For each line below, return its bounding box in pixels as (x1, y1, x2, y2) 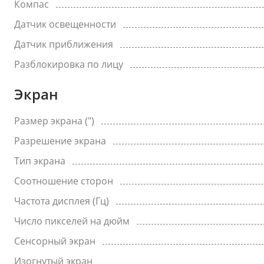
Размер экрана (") (14, 114, 94, 127)
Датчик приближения (14, 38, 113, 51)
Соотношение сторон (14, 174, 113, 187)
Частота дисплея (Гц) (14, 194, 109, 207)
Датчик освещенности (14, 18, 116, 31)
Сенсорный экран (14, 235, 95, 247)
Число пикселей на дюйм (14, 214, 130, 227)
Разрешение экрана (14, 134, 106, 147)
